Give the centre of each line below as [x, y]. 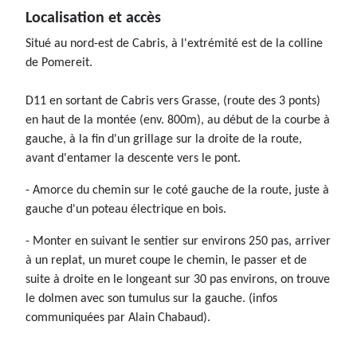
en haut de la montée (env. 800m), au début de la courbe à [178, 121]
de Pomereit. [59, 63]
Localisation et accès [93, 19]
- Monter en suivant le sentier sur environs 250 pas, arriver [178, 242]
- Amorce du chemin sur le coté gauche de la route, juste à [177, 191]
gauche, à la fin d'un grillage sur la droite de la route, [164, 140]
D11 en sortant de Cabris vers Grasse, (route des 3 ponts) [173, 102]
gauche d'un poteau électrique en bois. [126, 210]
